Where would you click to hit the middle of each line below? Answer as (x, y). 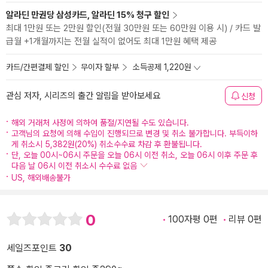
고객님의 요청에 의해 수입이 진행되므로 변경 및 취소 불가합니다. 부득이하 (135, 133)
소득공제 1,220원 (162, 67)
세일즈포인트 (33, 248)
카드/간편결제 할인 (37, 67)
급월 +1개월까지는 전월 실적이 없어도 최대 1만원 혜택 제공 (111, 41)
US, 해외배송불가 (41, 177)
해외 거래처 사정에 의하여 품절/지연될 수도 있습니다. (100, 123)
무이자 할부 (100, 67)
